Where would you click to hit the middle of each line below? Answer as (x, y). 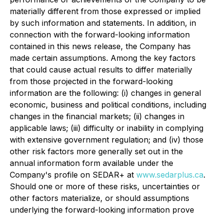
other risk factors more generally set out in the (96, 151)
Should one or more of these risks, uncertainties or (105, 186)
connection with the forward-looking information (100, 35)
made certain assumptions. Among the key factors (103, 58)
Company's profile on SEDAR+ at (73, 175)
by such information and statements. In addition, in (103, 23)
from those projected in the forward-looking (91, 81)
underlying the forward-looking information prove (102, 210)
